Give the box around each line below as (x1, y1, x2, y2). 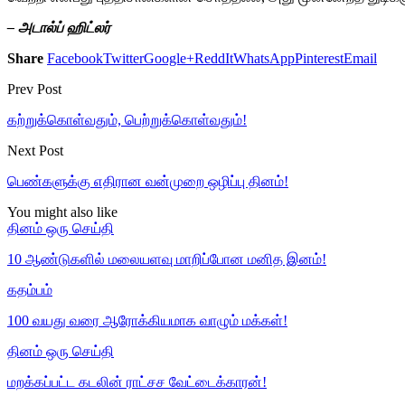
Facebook (47, 50, 103, 66)
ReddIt (194, 50, 233, 66)
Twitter (103, 50, 144, 66)
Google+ (144, 50, 194, 66)
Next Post (7, 142, 63, 158)
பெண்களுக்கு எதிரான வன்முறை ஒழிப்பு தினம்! (7, 173, 288, 189)
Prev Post (7, 80, 61, 97)
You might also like (7, 203, 118, 220)
